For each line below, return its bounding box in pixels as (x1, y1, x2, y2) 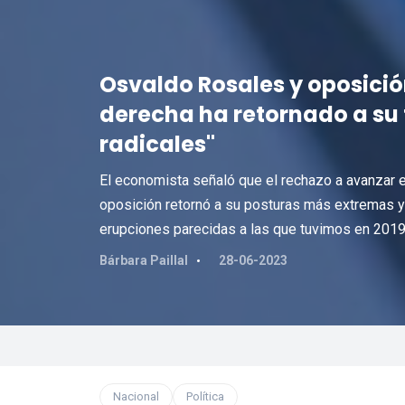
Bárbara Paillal (99, 253, 188, 268)
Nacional (112, 390, 159, 403)
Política (185, 390, 224, 403)
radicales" (99, 129, 215, 159)
